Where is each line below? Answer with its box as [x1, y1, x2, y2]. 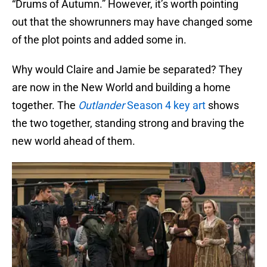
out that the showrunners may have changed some [12, 15, 253, 29]
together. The [12, 99, 78, 112]
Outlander [78, 99, 125, 112]
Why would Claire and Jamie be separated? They [12, 63, 243, 76]
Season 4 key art [125, 99, 206, 112]
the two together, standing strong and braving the [12, 117, 244, 130]
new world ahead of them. [12, 135, 135, 148]
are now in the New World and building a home [12, 81, 231, 94]
